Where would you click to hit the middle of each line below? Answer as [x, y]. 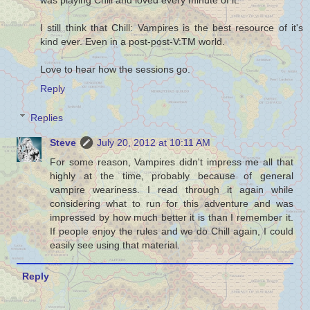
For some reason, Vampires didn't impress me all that [172, 162]
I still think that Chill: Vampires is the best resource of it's [172, 27]
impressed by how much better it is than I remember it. [172, 217]
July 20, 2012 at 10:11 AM [154, 142]
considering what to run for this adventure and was [172, 203]
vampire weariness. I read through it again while [172, 189]
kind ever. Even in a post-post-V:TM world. [133, 41]
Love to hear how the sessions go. [115, 69]
